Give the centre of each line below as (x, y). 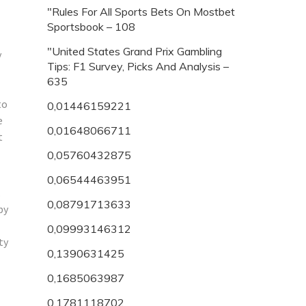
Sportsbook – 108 (91, 26)
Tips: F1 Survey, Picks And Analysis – (138, 66)
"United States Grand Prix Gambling (135, 51)
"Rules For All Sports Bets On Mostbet (141, 11)
